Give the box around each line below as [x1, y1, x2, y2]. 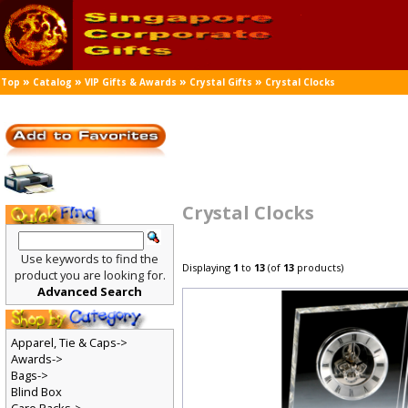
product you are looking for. [14, 267, 167, 284]
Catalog [33, 76, 73, 89]
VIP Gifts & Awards [85, 76, 178, 89]
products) [295, 260, 345, 275]
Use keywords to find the [21, 250, 159, 268]
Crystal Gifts [189, 76, 254, 89]
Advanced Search [37, 283, 143, 301]
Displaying [182, 260, 235, 275]
